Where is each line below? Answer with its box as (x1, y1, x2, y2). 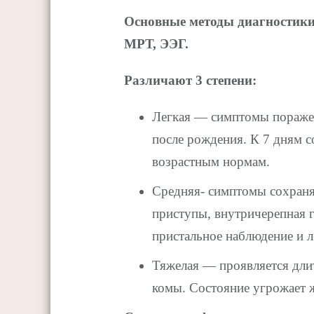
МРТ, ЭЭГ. (124, 36, 189, 51)
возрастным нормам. (152, 153, 270, 169)
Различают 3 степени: (124, 72, 257, 88)
